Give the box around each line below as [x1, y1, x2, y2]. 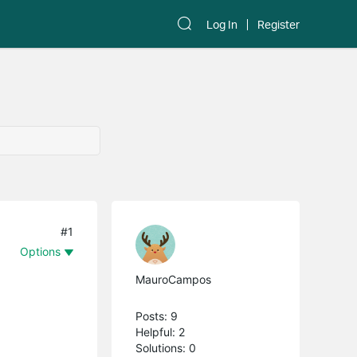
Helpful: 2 [135, 324, 186, 339]
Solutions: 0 [135, 340, 197, 355]
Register [257, 18, 300, 32]
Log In [206, 18, 237, 32]
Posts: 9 [135, 308, 178, 323]
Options [20, 244, 61, 258]
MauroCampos [135, 272, 212, 286]
